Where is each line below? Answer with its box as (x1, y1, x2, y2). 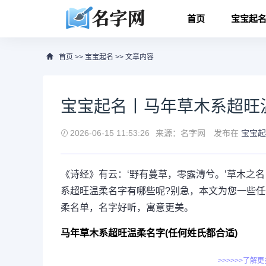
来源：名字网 (156, 128, 205, 138)
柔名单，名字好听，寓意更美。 (61, 202, 194, 213)
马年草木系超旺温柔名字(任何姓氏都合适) (61, 228, 237, 238)
